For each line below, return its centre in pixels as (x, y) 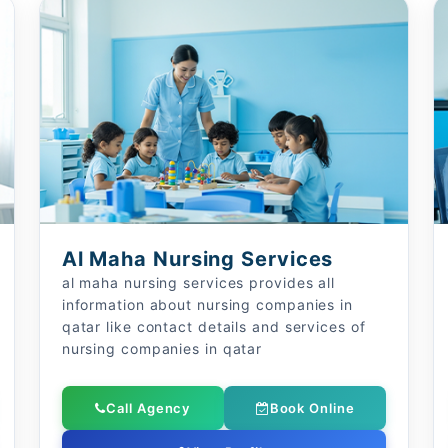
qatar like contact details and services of (213, 326)
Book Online (312, 408)
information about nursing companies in (207, 304)
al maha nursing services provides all (198, 282)
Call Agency (148, 408)
